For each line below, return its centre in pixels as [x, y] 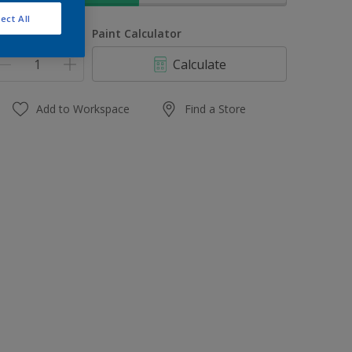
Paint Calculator [137, 33]
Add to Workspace [83, 109]
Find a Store [216, 109]
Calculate [200, 64]
